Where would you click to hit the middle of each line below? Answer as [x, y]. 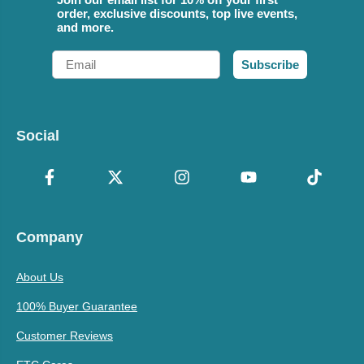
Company [50, 238]
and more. [85, 28]
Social [38, 136]
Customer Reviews [65, 336]
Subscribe [270, 65]
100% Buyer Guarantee [77, 307]
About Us [40, 277]
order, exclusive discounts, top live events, [177, 14]
